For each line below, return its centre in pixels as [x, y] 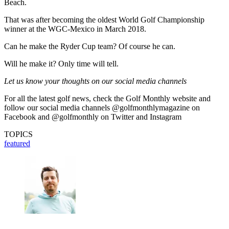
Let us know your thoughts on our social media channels [95, 81]
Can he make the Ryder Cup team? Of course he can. [90, 46]
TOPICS [18, 134]
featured [17, 143]
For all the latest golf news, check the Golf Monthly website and [107, 98]
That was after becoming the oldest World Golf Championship [104, 19]
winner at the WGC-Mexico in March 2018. [75, 29]
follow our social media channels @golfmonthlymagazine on [102, 107]
